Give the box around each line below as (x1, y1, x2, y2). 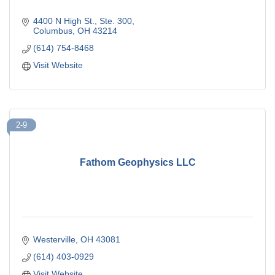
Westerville (33, 234, 76, 244)
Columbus (33, 25, 72, 36)
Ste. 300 (99, 15, 132, 26)
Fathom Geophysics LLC (79, 157, 196, 168)
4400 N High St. (33, 15, 95, 26)
